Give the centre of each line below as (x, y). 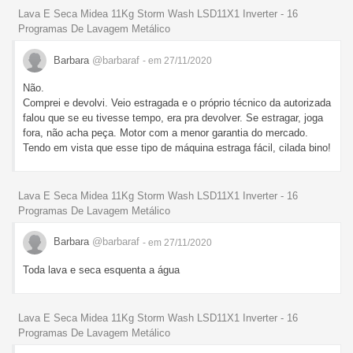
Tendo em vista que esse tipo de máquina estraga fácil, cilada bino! (177, 147)
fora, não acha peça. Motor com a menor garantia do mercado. (165, 132)
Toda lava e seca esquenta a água (101, 269)
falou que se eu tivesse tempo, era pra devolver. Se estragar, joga (173, 117)
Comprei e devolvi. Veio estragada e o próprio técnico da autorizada (177, 102)
